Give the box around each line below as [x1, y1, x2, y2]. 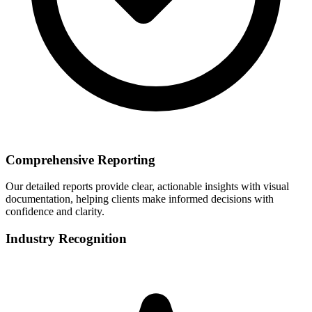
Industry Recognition [6, 231, 127, 247]
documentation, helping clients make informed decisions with [6, 193, 274, 205]
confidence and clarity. [6, 205, 104, 218]
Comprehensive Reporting [6, 152, 155, 167]
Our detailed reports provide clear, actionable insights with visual [6, 180, 289, 193]
